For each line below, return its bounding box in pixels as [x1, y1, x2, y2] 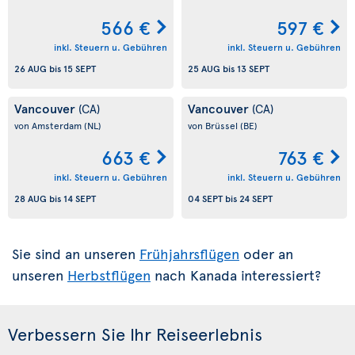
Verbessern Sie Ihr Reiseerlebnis [8, 322, 262, 345]
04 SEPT [188, 192, 223, 205]
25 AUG [188, 62, 220, 75]
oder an [239, 243, 293, 263]
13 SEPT [237, 62, 269, 75]
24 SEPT [239, 192, 273, 205]
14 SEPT [63, 192, 96, 205]
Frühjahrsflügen [139, 243, 239, 263]
